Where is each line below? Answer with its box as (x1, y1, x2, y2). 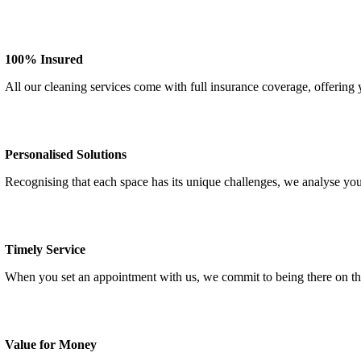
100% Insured (5, 52, 84, 66)
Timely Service (5, 243, 89, 256)
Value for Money (5, 338, 101, 351)
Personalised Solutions (5, 147, 127, 161)
